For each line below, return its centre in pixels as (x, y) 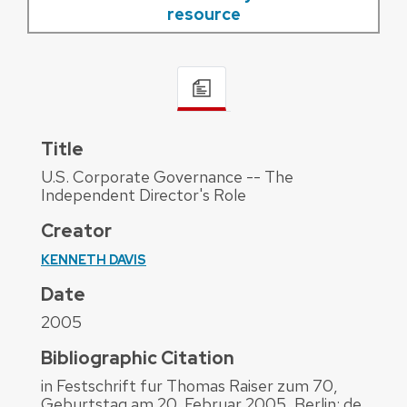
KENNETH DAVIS (94, 260)
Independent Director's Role (144, 195)
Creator (76, 231)
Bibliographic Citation (138, 358)
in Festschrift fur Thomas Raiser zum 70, (189, 386)
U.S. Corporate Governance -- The (167, 177)
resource (203, 14)
